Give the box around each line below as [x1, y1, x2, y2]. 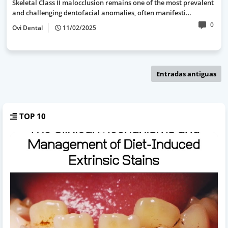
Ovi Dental [12, 23, 43, 32]
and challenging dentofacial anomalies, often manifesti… [12, 8, 191, 17]
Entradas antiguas [156, 69, 216, 78]
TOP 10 [19, 111, 46, 121]
